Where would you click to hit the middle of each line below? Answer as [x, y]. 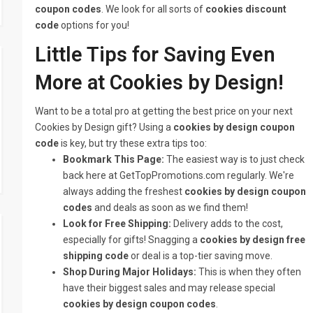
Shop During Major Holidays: [130, 272]
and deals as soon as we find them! [170, 208]
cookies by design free [253, 240]
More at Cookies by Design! [160, 82]
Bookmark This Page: [114, 159]
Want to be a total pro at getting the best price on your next [164, 111]
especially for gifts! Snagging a [132, 240]
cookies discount [246, 9]
